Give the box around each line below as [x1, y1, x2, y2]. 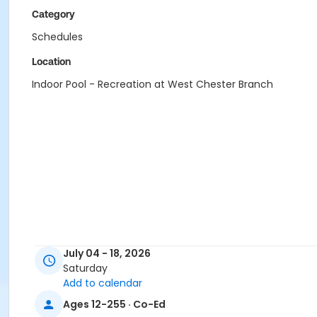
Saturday [63, 261, 108, 276]
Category [32, 8, 75, 20]
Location [32, 56, 71, 67]
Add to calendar [63, 276, 142, 291]
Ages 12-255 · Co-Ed [63, 296, 166, 311]
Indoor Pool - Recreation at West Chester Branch [32, 77, 273, 91]
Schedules [32, 30, 83, 44]
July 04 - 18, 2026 [63, 246, 151, 261]
